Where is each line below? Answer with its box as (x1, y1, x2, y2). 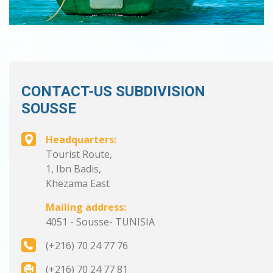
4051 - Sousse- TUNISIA (46, 214, 155, 229)
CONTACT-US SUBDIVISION (21, 82, 205, 100)
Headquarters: (46, 132, 116, 146)
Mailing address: (46, 200, 126, 214)
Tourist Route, (46, 147, 112, 161)
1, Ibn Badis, (46, 161, 101, 175)
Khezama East (46, 176, 110, 190)
